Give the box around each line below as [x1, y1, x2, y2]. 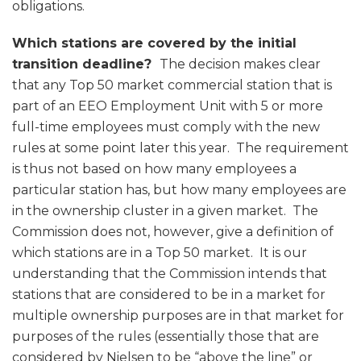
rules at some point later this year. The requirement [12, 140, 349, 156]
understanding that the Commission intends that [12, 266, 327, 282]
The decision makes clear [160, 56, 321, 73]
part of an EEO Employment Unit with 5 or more [12, 98, 323, 114]
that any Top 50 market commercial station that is [12, 77, 332, 93]
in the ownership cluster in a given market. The [12, 203, 318, 219]
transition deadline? [12, 56, 160, 73]
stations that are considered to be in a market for [12, 287, 326, 303]
